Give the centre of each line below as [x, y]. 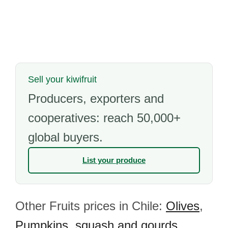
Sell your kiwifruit [62, 79]
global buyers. [65, 137]
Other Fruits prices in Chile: [91, 206]
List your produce [114, 160]
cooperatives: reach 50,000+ [104, 118]
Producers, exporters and [96, 98]
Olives [183, 206]
